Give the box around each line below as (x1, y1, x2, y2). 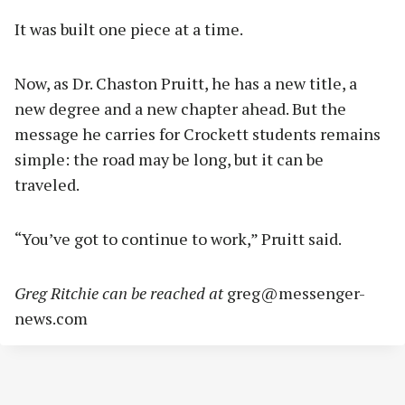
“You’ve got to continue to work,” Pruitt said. (14, 228, 342, 250)
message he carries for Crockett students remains (14, 123, 381, 146)
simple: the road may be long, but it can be (14, 148, 324, 171)
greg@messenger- (227, 282, 365, 305)
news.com (14, 307, 88, 330)
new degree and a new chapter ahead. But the (14, 98, 346, 120)
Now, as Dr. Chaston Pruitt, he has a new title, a (14, 72, 357, 95)
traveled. (14, 174, 80, 196)
